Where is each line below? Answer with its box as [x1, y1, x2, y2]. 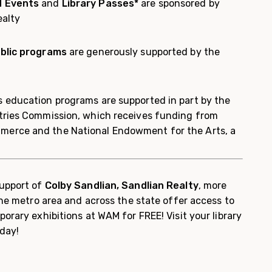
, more [198, 180, 227, 191]
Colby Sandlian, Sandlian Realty [44, 180, 199, 191]
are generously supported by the [69, 46, 220, 58]
